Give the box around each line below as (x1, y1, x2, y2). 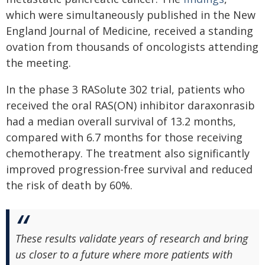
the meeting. (6, 56, 71, 70)
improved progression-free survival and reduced (6, 162, 253, 177)
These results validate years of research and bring (15, 231, 248, 246)
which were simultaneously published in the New (6, 8, 256, 22)
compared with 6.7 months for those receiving (6, 130, 243, 145)
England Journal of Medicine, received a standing (6, 24, 253, 38)
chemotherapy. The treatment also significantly (6, 146, 250, 161)
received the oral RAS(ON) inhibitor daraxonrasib (6, 98, 255, 113)
